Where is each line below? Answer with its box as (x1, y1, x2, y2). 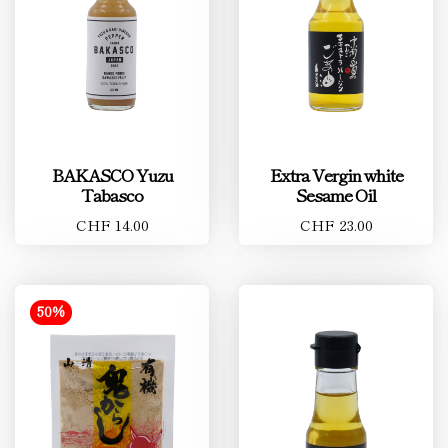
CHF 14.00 (75, 214, 149, 235)
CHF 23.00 (299, 214, 373, 235)
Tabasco (81, 182, 143, 207)
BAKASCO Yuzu (51, 162, 173, 187)
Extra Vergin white (269, 162, 403, 187)
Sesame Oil (296, 182, 376, 207)
